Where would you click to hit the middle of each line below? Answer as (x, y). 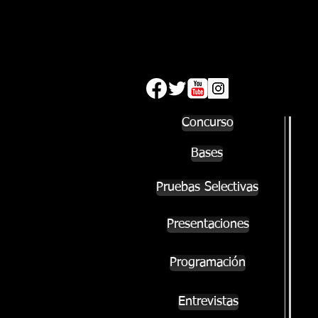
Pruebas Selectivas (207, 187)
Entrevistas (208, 301)
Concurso (207, 122)
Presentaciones (208, 224)
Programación (208, 262)
